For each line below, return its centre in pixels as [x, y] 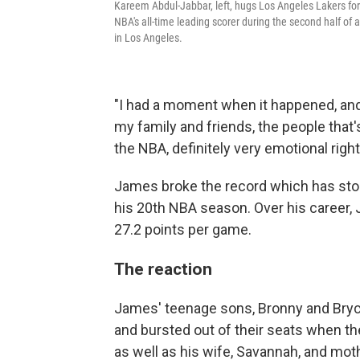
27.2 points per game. [183, 229]
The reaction [163, 268]
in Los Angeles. [148, 37]
